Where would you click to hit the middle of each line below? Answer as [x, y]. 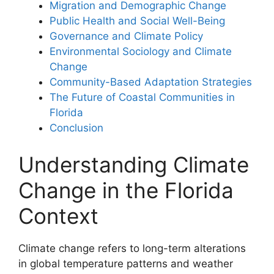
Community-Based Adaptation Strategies [151, 82]
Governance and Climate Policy [126, 36]
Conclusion [76, 128]
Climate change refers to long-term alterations [132, 248]
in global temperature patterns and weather [126, 263]
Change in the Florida [126, 190]
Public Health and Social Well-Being [137, 21]
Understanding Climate [134, 164]
